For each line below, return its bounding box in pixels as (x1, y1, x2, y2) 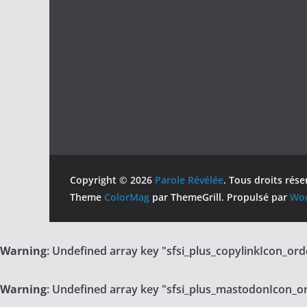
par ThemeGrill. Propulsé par (149, 191, 290, 204)
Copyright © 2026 (70, 173, 155, 187)
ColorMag (104, 191, 149, 204)
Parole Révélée (155, 173, 223, 187)
